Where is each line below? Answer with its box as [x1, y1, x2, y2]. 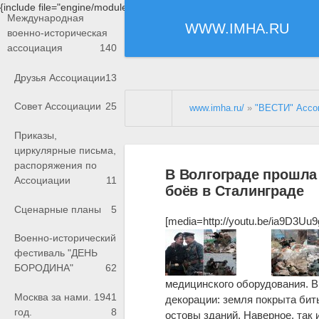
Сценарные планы [14, 203, 101, 215]
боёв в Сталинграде [165, 182, 304, 199]
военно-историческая [7, 27, 108, 39]
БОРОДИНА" [14, 262, 73, 274]
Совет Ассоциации [14, 100, 101, 113]
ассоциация [7, 42, 63, 54]
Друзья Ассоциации [14, 71, 105, 83]
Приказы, [14, 130, 57, 142]
